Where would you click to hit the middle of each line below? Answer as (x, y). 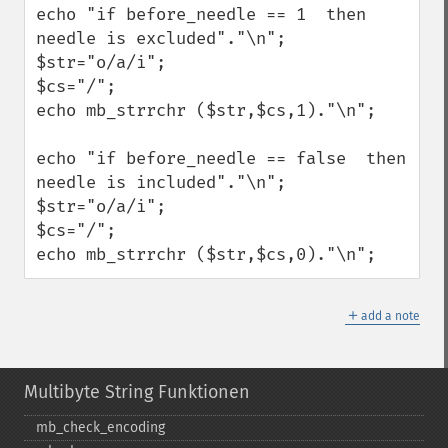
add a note (390, 316)
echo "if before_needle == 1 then (201, 14)
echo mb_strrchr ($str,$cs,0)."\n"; (206, 254)
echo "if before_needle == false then (221, 158)
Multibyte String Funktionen (137, 392)
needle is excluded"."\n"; (161, 38)
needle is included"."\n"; (161, 182)
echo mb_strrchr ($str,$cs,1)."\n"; (206, 110)
